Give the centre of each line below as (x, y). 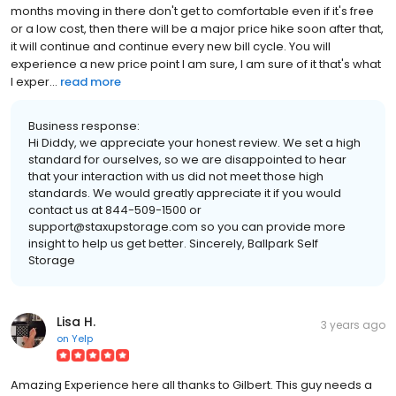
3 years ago (353, 325)
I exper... (34, 82)
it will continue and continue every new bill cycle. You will (171, 47)
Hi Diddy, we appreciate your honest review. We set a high (194, 143)
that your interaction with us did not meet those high (176, 177)
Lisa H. (76, 322)
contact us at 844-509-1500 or (115, 210)
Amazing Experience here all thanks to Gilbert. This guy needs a (191, 385)
